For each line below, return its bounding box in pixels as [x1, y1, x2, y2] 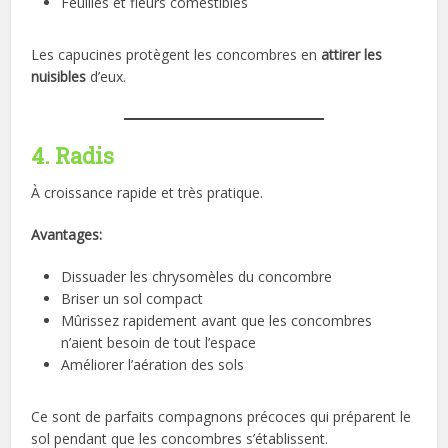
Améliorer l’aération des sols [61, 355, 245, 375]
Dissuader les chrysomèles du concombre [61, 267, 333, 287]
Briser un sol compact [61, 289, 204, 309]
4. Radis [31, 141, 115, 171]
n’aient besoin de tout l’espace [61, 333, 257, 353]
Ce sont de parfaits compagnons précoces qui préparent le [31, 407, 412, 427]
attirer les [321, 45, 383, 65]
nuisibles [31, 67, 87, 87]
